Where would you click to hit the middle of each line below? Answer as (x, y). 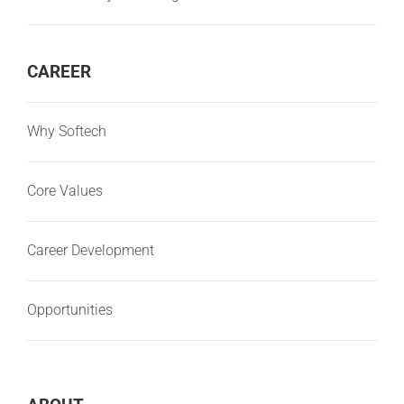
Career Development (90, 251)
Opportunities (69, 310)
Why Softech (66, 132)
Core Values (64, 191)
